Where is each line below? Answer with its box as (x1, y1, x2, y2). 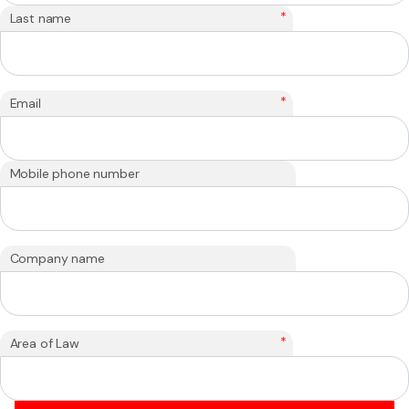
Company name (9, 249, 105, 267)
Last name (9, 9, 72, 26)
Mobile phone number (9, 164, 140, 182)
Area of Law (9, 334, 79, 351)
